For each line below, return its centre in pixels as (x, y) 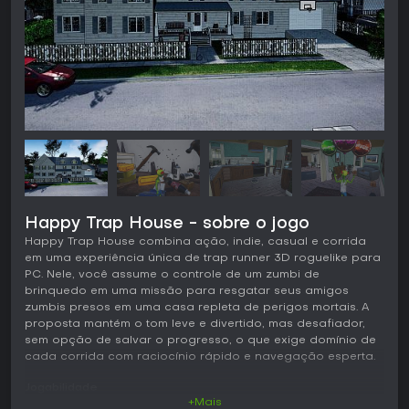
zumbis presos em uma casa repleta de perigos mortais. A (197, 308)
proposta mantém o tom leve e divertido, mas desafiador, (195, 325)
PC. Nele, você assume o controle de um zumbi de (172, 275)
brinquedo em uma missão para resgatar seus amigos (187, 292)
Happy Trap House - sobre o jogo (167, 225)
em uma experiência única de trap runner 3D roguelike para (203, 259)
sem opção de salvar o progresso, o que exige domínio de (200, 341)
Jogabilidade (61, 388)
